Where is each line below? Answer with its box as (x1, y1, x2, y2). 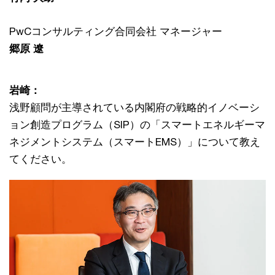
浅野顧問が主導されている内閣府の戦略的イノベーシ (9, 101, 260, 114)
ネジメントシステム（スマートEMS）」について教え (9, 136, 260, 149)
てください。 (9, 153, 72, 166)
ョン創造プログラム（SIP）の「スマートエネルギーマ (9, 118, 265, 131)
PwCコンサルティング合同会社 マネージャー (9, 25, 222, 38)
